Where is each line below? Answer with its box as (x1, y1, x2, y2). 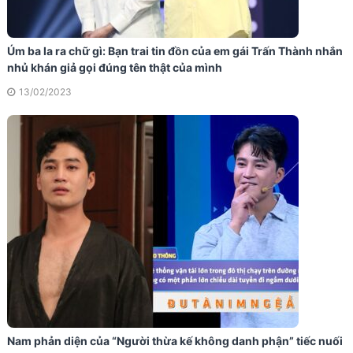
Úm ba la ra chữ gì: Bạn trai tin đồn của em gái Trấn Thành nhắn (6, 44, 343, 58)
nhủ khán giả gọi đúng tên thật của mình (6, 61, 222, 75)
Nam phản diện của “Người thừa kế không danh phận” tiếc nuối (6, 334, 343, 348)
